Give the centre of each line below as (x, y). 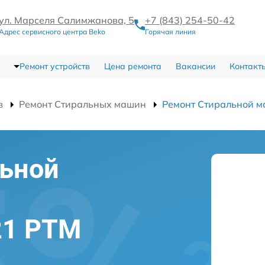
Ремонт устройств (54, 67)
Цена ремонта (132, 67)
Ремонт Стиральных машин (83, 104)
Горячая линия (170, 32)
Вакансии (195, 67)
